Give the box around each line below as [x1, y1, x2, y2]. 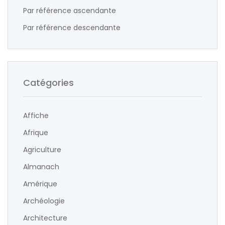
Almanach [23, 162, 59, 172]
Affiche [23, 110, 49, 121]
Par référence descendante [23, 23, 121, 33]
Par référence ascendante [23, 6, 116, 16]
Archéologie [23, 196, 65, 206]
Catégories [23, 76, 74, 89]
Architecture [23, 213, 67, 223]
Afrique [23, 128, 48, 138]
